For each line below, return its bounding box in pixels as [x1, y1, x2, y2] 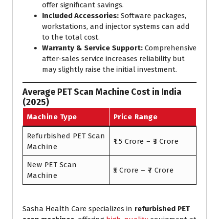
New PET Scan [26, 160, 77, 169]
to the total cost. [42, 33, 100, 42]
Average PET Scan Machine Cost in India [22, 86, 181, 97]
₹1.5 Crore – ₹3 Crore [113, 136, 178, 146]
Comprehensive [143, 44, 197, 53]
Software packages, [119, 11, 186, 21]
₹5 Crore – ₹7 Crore [113, 165, 174, 175]
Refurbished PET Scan [26, 131, 106, 140]
